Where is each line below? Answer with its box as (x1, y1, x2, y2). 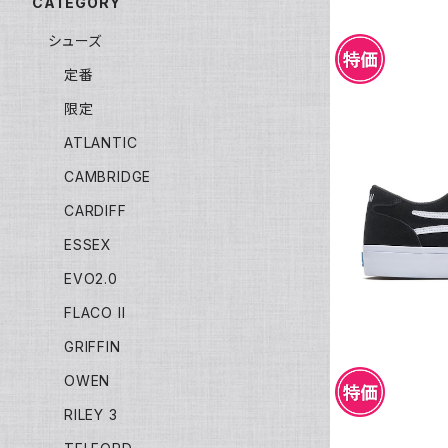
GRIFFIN (64, 337, 121, 355)
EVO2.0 (64, 269, 118, 287)
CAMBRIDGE (64, 167, 152, 185)
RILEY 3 (64, 405, 118, 423)
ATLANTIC (64, 133, 138, 151)
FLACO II (64, 303, 126, 321)
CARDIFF (64, 201, 127, 219)
